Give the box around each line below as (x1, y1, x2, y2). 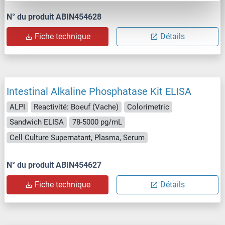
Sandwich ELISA (10, 118, 64, 127)
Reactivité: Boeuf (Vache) (34, 102, 119, 111)
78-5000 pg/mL (72, 118, 122, 127)
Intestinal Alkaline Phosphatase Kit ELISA (7, 85, 191, 97)
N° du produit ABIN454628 (7, 12, 101, 22)
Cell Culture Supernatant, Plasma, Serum (10, 133, 145, 142)
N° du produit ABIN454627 (7, 160, 101, 170)
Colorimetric (127, 102, 169, 111)
